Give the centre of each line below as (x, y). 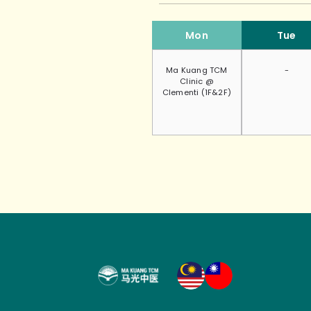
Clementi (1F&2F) (197, 93)
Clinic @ (197, 82)
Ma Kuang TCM (197, 70)
